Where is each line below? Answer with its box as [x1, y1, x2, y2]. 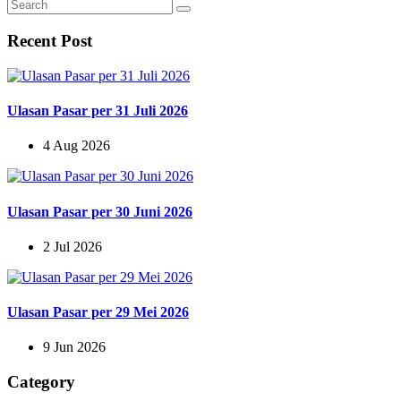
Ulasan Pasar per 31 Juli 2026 [7, 103, 188, 119]
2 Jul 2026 [43, 238, 102, 254]
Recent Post [7, 31, 92, 51]
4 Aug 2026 [43, 138, 110, 154]
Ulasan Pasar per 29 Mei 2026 [7, 304, 189, 320]
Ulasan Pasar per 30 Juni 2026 [7, 203, 192, 219]
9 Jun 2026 [43, 339, 106, 355]
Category [7, 372, 75, 392]
